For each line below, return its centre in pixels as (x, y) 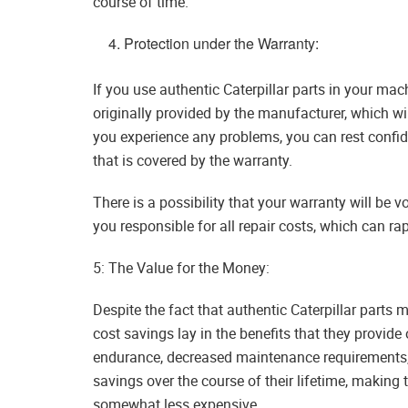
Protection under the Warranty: (222, 44)
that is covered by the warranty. (193, 161)
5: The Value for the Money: (181, 268)
